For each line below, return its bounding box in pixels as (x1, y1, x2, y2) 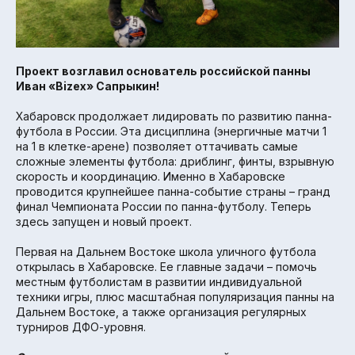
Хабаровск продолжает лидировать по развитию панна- (16, 109, 332, 124)
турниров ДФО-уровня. (16, 320, 146, 334)
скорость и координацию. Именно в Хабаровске (16, 170, 285, 184)
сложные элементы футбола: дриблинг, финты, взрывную (16, 155, 334, 169)
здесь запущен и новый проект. (16, 215, 192, 229)
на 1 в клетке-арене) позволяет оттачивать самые (16, 139, 298, 154)
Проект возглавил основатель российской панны (16, 64, 311, 78)
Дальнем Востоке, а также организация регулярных (16, 305, 307, 319)
